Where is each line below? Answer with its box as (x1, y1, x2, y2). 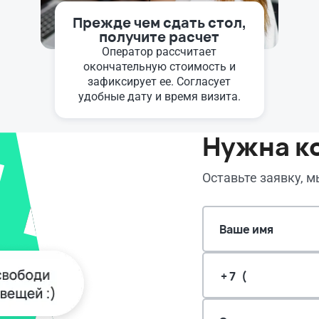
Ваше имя (219, 221, 273, 237)
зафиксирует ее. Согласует (88, 75, 231, 89)
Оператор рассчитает (102, 45, 217, 59)
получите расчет (99, 27, 220, 47)
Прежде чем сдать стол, (72, 13, 246, 33)
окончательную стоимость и (83, 60, 236, 74)
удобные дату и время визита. (78, 90, 241, 104)
